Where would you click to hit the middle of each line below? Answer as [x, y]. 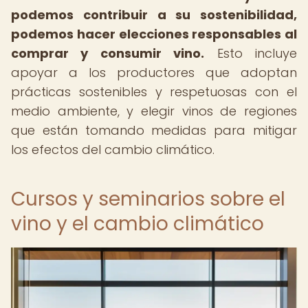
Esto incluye [251, 53]
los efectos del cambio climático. [113, 150]
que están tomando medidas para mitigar [154, 130]
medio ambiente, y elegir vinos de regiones [154, 111]
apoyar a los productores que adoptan [154, 73]
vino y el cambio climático [137, 224]
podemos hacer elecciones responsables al [154, 34]
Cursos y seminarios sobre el [148, 199]
